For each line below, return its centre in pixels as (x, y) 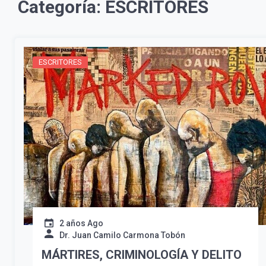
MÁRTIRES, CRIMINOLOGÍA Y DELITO (142, 255)
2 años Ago (81, 224)
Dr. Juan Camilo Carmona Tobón (122, 235)
